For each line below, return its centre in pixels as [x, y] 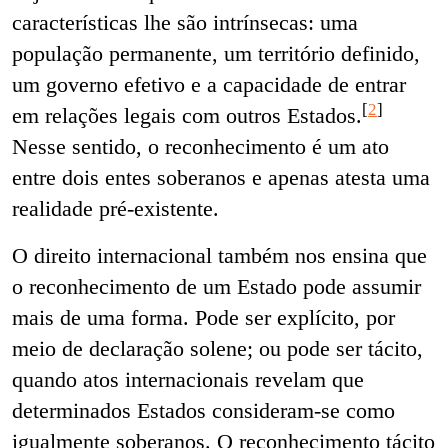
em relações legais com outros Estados [184, 116]
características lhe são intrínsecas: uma [185, 23]
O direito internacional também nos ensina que [219, 256]
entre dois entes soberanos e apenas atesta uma [221, 178]
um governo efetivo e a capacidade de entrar [209, 85]
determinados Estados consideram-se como [203, 411]
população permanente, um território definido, [216, 54]
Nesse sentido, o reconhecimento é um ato [200, 147]
